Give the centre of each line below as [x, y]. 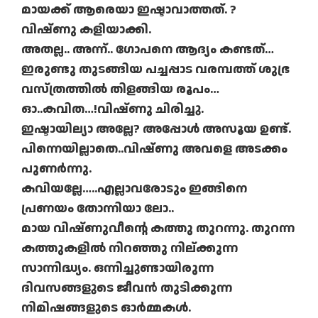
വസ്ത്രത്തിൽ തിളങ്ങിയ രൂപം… [120, 89]
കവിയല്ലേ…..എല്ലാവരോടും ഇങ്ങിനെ [134, 189]
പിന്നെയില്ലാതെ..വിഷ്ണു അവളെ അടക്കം [154, 149]
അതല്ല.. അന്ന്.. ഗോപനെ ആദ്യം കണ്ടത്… [148, 50]
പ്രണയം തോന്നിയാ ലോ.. [98, 209]
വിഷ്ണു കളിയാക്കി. [86, 30]
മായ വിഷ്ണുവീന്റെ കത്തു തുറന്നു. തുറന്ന [158, 229]
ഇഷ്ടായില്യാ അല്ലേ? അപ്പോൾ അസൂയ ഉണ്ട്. [156, 129]
